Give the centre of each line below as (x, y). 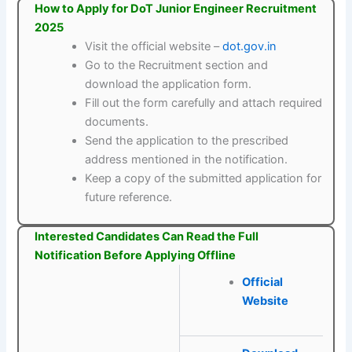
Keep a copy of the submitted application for (203, 179)
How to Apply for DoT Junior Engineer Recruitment (176, 9)
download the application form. (169, 84)
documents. (117, 122)
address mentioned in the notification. (187, 160)
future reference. (129, 198)
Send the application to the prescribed (187, 141)
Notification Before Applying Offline (136, 256)
